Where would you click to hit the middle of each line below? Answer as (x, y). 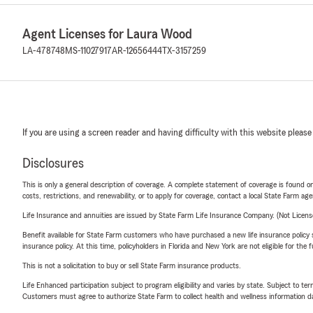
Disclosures (53, 163)
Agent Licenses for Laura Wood (107, 34)
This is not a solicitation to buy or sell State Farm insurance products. (132, 265)
